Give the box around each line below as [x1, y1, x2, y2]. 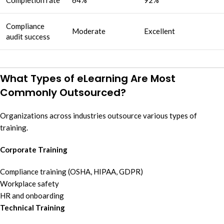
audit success [6, 31, 50, 41]
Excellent [144, 26, 175, 35]
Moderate [72, 26, 105, 35]
